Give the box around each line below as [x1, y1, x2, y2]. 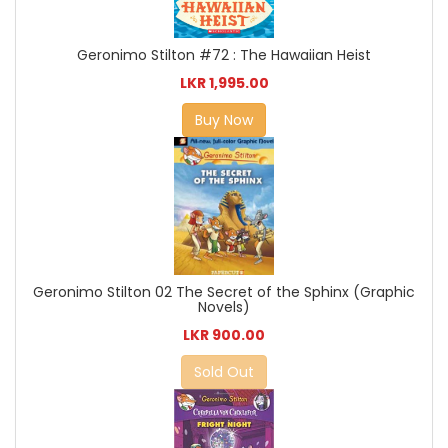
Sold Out [194, 361, 254, 382]
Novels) [198, 296, 250, 317]
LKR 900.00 [183, 324, 265, 345]
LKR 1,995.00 [179, 72, 269, 93]
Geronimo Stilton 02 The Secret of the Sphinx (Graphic [33, 281, 415, 302]
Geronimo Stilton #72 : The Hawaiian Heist [77, 44, 371, 65]
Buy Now [195, 109, 253, 130]
